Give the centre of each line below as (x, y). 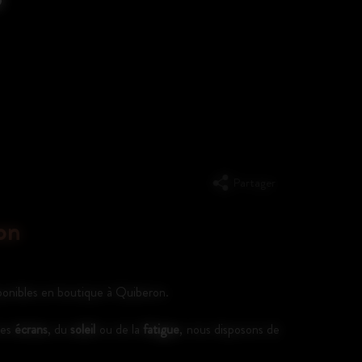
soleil (83, 329)
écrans (31, 329)
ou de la (120, 329)
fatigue (162, 329)
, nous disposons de (230, 329)
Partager (254, 183)
